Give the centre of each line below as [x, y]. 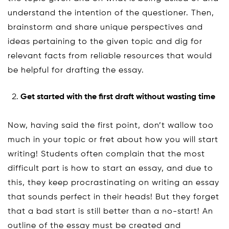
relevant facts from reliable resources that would [110, 56]
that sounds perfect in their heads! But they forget [113, 197]
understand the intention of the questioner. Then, [111, 13]
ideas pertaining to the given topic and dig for [105, 42]
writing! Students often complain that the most [106, 154]
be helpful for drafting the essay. [76, 70]
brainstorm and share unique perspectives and [105, 27]
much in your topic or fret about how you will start [113, 140]
